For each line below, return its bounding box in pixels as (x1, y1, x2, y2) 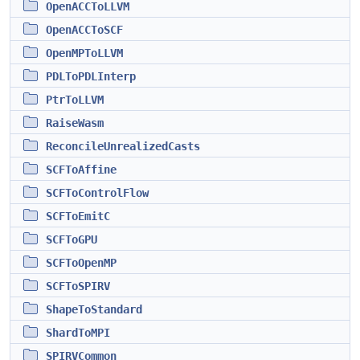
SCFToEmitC (46, 210, 110, 223)
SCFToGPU (46, 233, 97, 246)
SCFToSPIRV (46, 280, 110, 292)
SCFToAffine (46, 163, 117, 176)
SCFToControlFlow (46, 186, 149, 199)
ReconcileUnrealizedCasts (46, 140, 200, 153)
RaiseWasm (46, 117, 104, 129)
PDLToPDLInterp (46, 70, 136, 83)
